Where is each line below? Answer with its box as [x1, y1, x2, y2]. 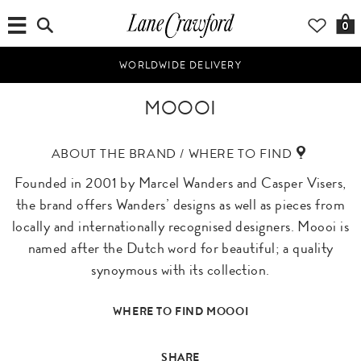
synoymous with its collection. [91, 259, 270, 280]
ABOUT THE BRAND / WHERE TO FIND [51, 144, 293, 163]
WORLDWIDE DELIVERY [119, 58, 242, 73]
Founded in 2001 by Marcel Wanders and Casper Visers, [15, 172, 346, 193]
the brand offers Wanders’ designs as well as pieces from [15, 194, 346, 215]
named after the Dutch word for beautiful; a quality [27, 238, 334, 259]
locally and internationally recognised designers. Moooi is [11, 216, 350, 237]
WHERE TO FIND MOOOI [112, 303, 249, 319]
